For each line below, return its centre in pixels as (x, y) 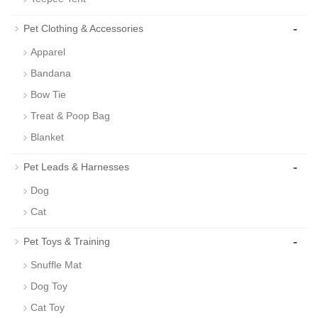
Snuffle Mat (56, 265)
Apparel (48, 52)
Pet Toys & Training (67, 242)
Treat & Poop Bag (70, 116)
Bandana (51, 73)
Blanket (47, 137)
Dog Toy (49, 286)
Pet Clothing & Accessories (83, 29)
